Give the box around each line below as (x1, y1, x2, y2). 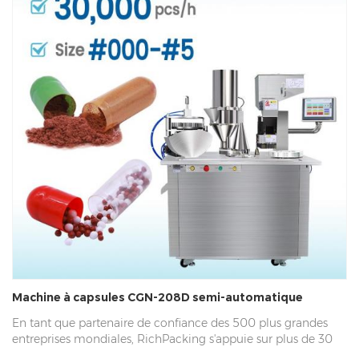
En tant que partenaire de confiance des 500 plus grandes (12, 315, 328, 330)
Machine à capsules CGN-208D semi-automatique (12, 289, 303, 305)
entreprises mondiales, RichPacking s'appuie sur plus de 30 (12, 331, 333, 346)
